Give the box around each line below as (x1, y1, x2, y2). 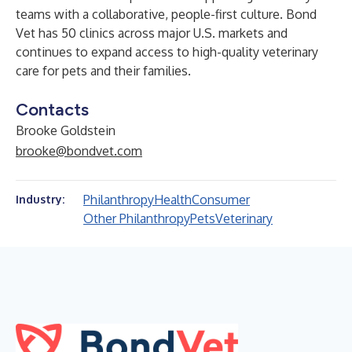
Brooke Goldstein (16, 123, 115, 138)
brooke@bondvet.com (16, 143, 142, 159)
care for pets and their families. (16, 63, 191, 79)
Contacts (16, 99, 89, 120)
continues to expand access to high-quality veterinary (16, 44, 318, 60)
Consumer (192, 192, 250, 207)
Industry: (16, 192, 64, 206)
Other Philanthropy (83, 211, 190, 226)
